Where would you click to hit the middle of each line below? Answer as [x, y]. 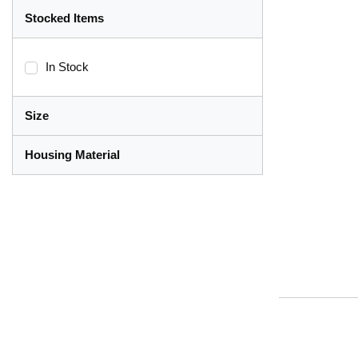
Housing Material [72, 155]
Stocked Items [64, 18]
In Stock [67, 67]
